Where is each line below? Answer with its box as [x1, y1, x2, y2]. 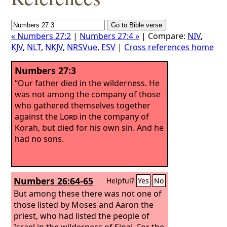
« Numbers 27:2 [11, 30, 71, 42]
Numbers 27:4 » [80, 30, 140, 42]
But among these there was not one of [14, 187, 162, 199]
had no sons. [15, 133, 64, 144]
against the [15, 110, 60, 122]
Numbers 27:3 [15, 64, 77, 77]
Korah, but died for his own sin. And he [15, 122, 164, 133]
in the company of [78, 110, 149, 122]
